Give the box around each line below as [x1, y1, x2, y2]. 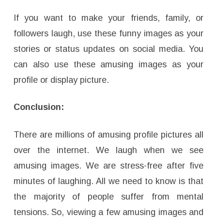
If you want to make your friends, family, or [14, 13, 203, 23]
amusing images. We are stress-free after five [14, 161, 203, 171]
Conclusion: [14, 102, 64, 112]
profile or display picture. [14, 75, 109, 85]
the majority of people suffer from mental [14, 192, 203, 202]
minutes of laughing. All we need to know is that [14, 176, 203, 186]
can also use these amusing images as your [14, 60, 203, 70]
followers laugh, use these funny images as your [14, 29, 203, 39]
